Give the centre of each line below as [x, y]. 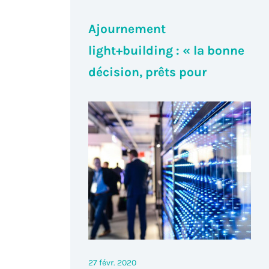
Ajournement [127, 29]
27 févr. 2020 [113, 262]
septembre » [126, 93]
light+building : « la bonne [167, 50]
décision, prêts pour [148, 72]
